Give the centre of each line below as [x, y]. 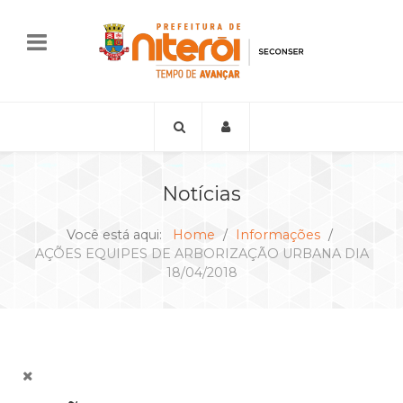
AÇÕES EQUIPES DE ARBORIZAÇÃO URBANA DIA [201, 253]
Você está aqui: [117, 234]
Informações [278, 234]
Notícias [201, 193]
